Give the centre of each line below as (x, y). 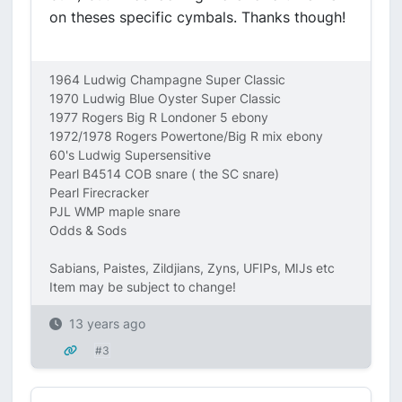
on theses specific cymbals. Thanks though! (197, 17)
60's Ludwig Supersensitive (130, 155)
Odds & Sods (88, 230)
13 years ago (107, 323)
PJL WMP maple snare (115, 211)
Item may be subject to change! (143, 287)
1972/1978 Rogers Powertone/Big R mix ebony (186, 136)
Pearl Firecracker (99, 192)
